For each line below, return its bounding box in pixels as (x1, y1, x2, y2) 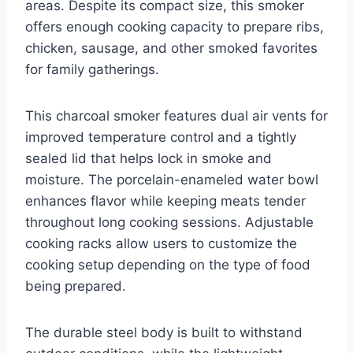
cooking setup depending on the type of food (25, 256, 310, 273)
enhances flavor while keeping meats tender (25, 192, 306, 209)
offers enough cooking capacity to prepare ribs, (25, 18, 324, 35)
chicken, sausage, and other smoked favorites (25, 39, 318, 56)
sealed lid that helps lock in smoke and (25, 150, 272, 166)
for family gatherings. (25, 61, 159, 77)
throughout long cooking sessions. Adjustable (25, 214, 314, 230)
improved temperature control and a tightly (25, 128, 296, 145)
